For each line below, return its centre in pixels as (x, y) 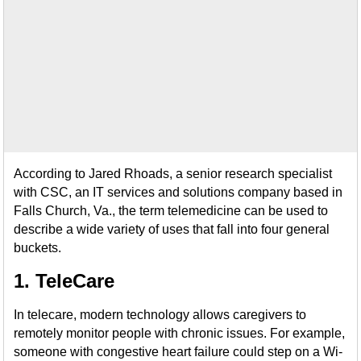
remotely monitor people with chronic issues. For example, (180, 333)
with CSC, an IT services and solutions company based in (178, 192)
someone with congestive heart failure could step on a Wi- (178, 352)
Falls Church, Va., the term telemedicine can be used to (171, 211)
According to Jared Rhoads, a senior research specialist (173, 174)
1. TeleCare (64, 281)
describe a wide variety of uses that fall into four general (172, 229)
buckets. (38, 248)
